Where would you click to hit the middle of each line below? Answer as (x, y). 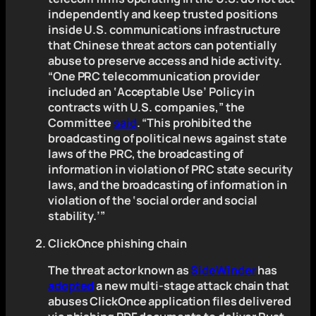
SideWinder (223, 270)
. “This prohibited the (194, 123)
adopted (71, 285)
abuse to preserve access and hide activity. (165, 61)
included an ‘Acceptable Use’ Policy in (152, 92)
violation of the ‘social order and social (153, 201)
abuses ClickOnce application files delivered (170, 301)
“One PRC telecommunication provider (154, 77)
